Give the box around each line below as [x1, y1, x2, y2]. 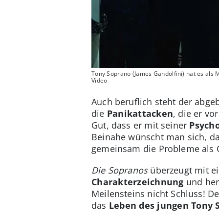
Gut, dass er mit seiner [91, 119, 190, 131]
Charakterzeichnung [91, 176, 184, 188]
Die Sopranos [91, 164, 148, 176]
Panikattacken [107, 108, 174, 120]
